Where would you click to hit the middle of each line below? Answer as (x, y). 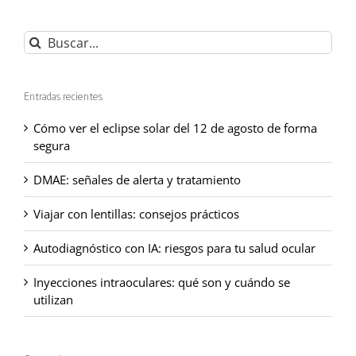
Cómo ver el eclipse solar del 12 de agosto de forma (175, 128)
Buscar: (43, 39)
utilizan (53, 299)
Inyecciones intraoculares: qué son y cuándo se (162, 282)
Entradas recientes (63, 98)
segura (52, 145)
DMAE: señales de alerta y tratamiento (137, 179)
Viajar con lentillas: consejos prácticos (136, 213)
